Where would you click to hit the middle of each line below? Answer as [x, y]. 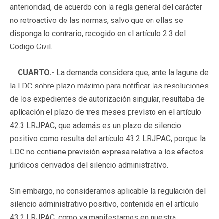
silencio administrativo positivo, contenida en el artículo [104, 204]
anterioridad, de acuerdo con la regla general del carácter [106, 7]
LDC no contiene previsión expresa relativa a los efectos [107, 152]
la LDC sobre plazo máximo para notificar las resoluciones [109, 86]
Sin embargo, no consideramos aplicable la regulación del [108, 191]
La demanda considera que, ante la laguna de [131, 72]
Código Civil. [31, 46]
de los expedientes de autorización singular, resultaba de [107, 99]
